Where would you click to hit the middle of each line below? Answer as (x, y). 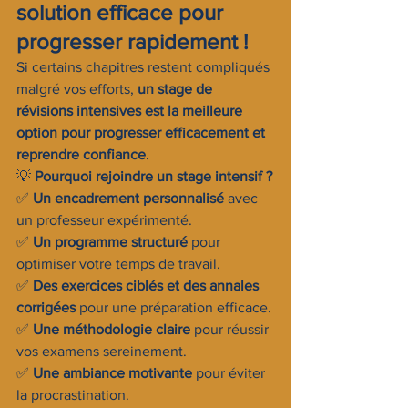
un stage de (177, 89)
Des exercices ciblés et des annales (148, 286)
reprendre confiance (81, 154)
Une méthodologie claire (112, 329)
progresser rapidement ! (133, 41)
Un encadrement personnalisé (128, 198)
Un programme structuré (110, 242)
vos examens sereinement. (102, 351)
